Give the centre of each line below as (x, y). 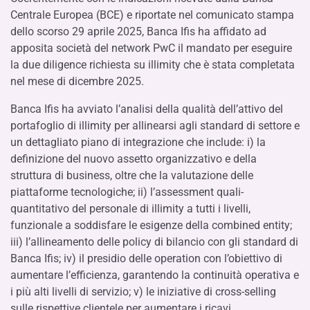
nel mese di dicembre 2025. (77, 81)
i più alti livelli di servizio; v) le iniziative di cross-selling (143, 292)
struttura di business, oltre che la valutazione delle (132, 175)
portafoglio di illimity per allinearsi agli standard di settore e (155, 126)
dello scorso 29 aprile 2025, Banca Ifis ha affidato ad (138, 31)
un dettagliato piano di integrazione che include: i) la (138, 142)
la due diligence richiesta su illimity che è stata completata (153, 65)
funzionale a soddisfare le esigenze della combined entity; (151, 225)
